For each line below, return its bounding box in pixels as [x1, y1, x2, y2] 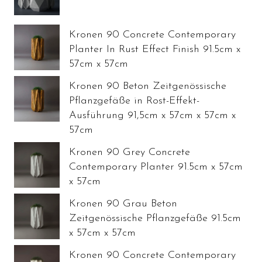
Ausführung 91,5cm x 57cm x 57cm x [69, 109, 236, 121]
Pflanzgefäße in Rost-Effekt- [69, 95, 199, 106]
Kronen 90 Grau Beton [69, 198, 177, 209]
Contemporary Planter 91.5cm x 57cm [69, 161, 243, 173]
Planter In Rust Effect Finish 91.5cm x [69, 43, 240, 55]
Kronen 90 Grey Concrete [69, 146, 190, 158]
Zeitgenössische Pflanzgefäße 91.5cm [69, 212, 241, 224]
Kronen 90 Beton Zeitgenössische [69, 80, 226, 92]
